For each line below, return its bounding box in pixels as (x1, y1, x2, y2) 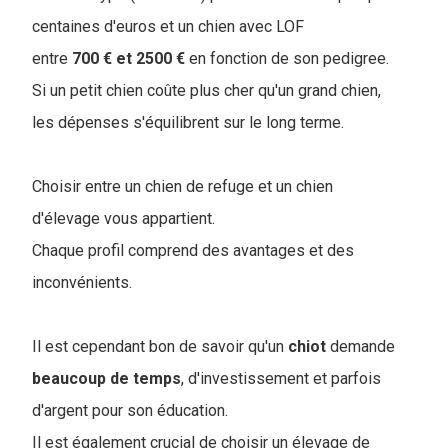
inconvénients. (32, 273, 132, 293)
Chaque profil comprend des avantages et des (32, 241, 354, 261)
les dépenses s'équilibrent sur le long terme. (32, 113, 344, 133)
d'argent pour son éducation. (32, 401, 228, 421)
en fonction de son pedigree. (185, 49, 389, 69)
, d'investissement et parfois (181, 369, 381, 389)
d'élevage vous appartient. (32, 209, 215, 229)
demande (326, 337, 395, 357)
